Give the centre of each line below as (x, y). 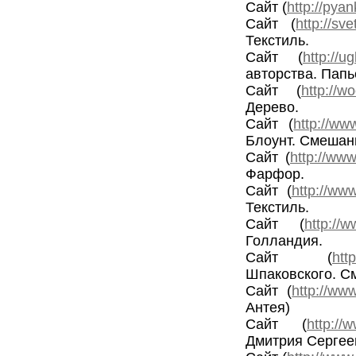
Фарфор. (277, 174)
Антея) (270, 308)
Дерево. (274, 107)
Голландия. (286, 241)
